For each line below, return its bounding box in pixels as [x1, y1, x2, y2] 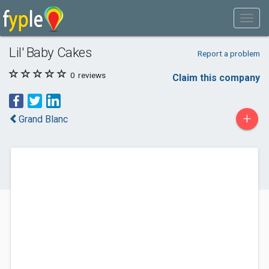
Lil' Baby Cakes [9, 44, 92, 60]
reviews [76, 70, 106, 80]
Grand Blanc [19, 113, 68, 125]
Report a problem [197, 49, 260, 58]
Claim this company [172, 72, 260, 83]
